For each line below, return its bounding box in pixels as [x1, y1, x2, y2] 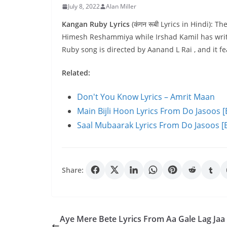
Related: [62, 68, 90, 78]
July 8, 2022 [68, 2, 100, 11]
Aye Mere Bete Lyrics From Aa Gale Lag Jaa [60, 213, 225, 225]
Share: [62, 165, 84, 175]
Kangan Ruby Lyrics [62, 19, 130, 29]
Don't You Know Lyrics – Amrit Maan [77, 91, 215, 103]
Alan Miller [106, 2, 136, 11]
